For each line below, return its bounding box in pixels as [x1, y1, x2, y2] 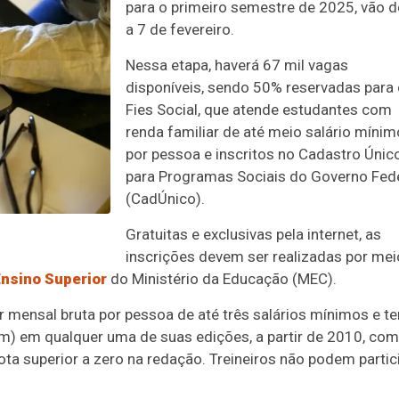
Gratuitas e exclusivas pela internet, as [126, 225, 381, 243]
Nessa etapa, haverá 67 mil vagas [126, 56, 348, 74]
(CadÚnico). [126, 190, 205, 208]
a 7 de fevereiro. [126, 20, 234, 38]
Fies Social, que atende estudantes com [126, 101, 392, 118]
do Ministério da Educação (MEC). [107, 270, 337, 288]
